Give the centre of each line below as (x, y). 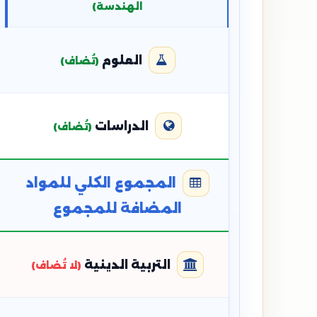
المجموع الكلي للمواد (101, 183)
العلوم (122, 60)
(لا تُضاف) (56, 265)
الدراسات (122, 126)
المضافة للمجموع (117, 209)
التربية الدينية (127, 265)
